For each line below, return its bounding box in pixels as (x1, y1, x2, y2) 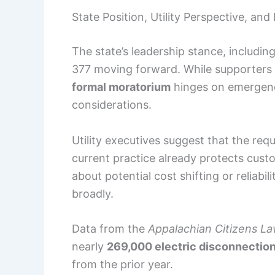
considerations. (72, 98, 152, 111)
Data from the (72, 222, 148, 236)
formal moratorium (72, 80, 171, 93)
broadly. (72, 187, 114, 200)
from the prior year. (72, 258, 173, 271)
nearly (72, 240, 107, 254)
